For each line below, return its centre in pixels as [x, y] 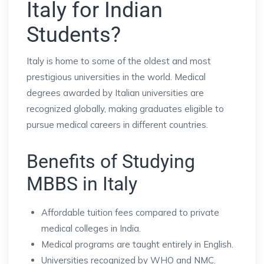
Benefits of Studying [111, 161]
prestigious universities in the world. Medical [116, 77]
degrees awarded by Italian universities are [115, 93]
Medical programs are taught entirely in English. [137, 244]
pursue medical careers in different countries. [117, 124]
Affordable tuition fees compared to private [130, 212]
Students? [74, 34]
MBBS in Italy [82, 184]
